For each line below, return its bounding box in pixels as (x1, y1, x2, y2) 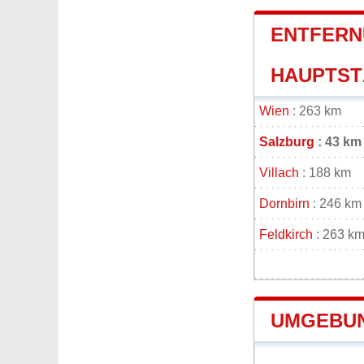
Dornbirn (259, 197, 310, 211)
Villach (259, 166, 299, 180)
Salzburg (259, 135, 314, 149)
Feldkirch (259, 227, 313, 242)
